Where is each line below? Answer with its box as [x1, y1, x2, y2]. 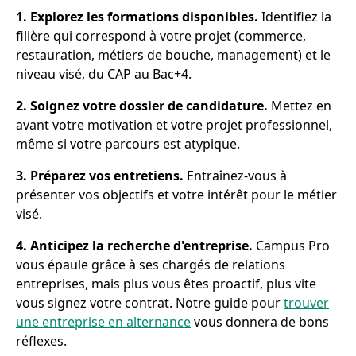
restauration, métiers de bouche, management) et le [16, 46, 331, 64]
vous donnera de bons [191, 313, 329, 331]
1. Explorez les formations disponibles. [16, 8, 258, 25]
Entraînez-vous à [184, 167, 287, 184]
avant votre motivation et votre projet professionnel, [16, 116, 332, 133]
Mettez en [268, 97, 331, 114]
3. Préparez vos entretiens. [16, 167, 184, 184]
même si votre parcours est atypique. [16, 135, 240, 153]
